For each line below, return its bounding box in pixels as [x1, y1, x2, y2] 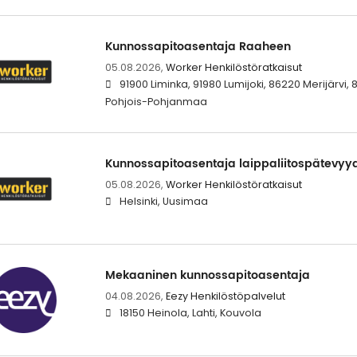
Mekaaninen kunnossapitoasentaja [104, 265, 310, 284]
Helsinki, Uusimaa [119, 194, 208, 208]
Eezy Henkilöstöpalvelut [165, 288, 285, 303]
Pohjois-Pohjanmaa [104, 94, 207, 108]
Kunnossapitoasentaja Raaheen [104, 37, 291, 56]
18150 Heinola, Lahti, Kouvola [119, 305, 261, 320]
